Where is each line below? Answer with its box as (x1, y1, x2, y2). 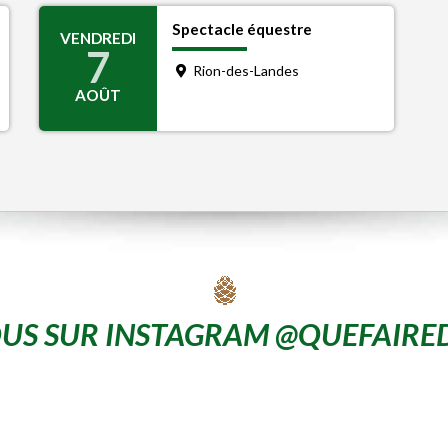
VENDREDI (60, 29, 137, 47)
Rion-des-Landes (189, 62, 299, 79)
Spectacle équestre (172, 20, 313, 38)
